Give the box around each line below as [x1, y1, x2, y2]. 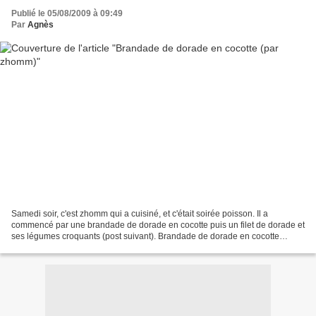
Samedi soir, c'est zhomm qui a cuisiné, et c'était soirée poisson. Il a [11, 208, 268, 219]
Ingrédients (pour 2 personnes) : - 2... [11, 242, 152, 253]
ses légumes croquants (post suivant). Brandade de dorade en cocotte [11, 231, 279, 241]
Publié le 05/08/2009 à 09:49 [11, 8, 123, 19]
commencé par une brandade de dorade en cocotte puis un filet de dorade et [11, 219, 305, 230]
